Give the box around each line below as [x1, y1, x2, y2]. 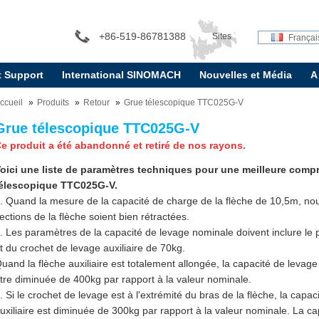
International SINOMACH [61, 69, 181, 80]
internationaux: [192, 75, 251, 85]
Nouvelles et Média [199, 69, 292, 80]
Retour [83, 98, 110, 108]
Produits [37, 98, 70, 108]
